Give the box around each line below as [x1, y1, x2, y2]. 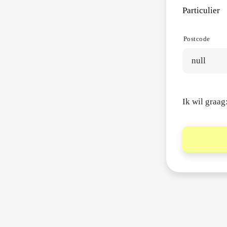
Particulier [182, 6, 220, 15]
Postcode [183, 35, 210, 43]
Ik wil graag [182, 97, 225, 106]
